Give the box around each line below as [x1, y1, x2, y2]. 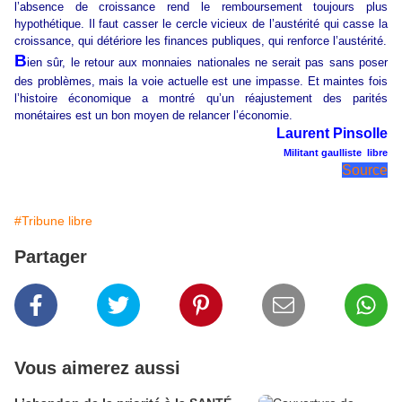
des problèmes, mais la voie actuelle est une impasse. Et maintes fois [14, 74, 388, 89]
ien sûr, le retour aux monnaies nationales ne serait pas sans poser [27, 56, 388, 70]
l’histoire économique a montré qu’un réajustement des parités [14, 92, 388, 106]
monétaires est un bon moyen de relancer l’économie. [14, 109, 293, 123]
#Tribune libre [14, 214, 92, 229]
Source [342, 162, 388, 179]
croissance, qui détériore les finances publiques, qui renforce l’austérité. [14, 34, 387, 48]
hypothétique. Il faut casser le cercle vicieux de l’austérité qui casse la [14, 17, 388, 31]
